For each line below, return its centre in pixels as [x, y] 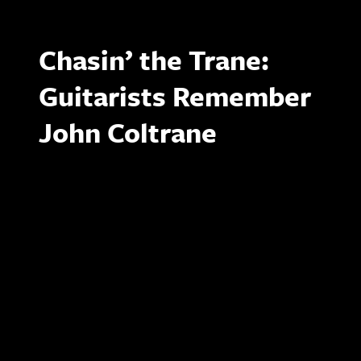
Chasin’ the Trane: [154, 59]
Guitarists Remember [175, 95]
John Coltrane [128, 132]
